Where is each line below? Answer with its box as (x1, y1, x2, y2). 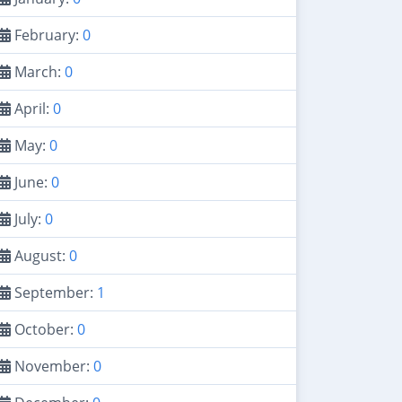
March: (11, 61, 65, 82)
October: (11, 319, 77, 339)
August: (11, 245, 69, 266)
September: (11, 282, 97, 302)
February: (11, 24, 83, 45)
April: (11, 98, 53, 118)
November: (11, 355, 93, 376)
